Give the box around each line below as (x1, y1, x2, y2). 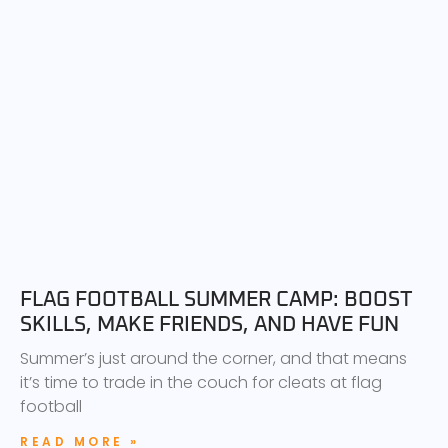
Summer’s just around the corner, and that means (20, 346, 407, 370)
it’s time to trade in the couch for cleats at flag (20, 370, 382, 394)
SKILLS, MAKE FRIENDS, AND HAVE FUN (20, 313, 399, 335)
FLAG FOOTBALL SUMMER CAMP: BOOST (20, 288, 413, 310)
